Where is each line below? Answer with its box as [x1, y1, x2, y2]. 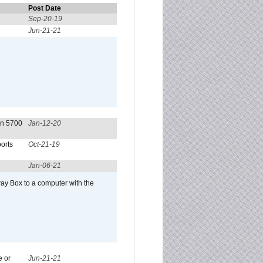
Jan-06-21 [28, 161, 61, 170]
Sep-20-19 [28, 15, 62, 23]
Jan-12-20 [28, 119, 61, 127]
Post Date [28, 4, 61, 12]
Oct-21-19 [28, 140, 60, 149]
